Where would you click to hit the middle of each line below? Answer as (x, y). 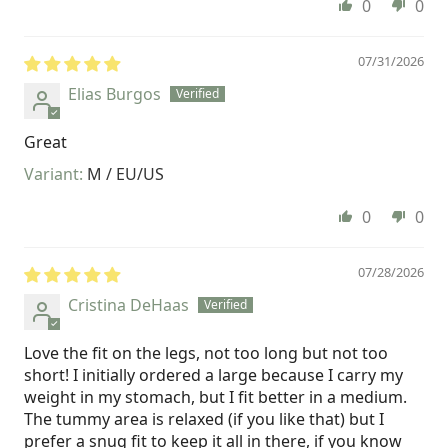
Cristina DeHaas (128, 304)
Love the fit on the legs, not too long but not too (206, 352)
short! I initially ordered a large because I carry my (213, 374)
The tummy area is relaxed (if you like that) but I (204, 418)
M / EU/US (125, 173)
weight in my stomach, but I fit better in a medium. (215, 396)
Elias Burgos (114, 93)
